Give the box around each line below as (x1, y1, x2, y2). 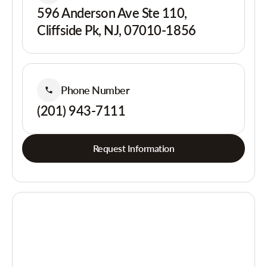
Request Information (92, 142, 175, 154)
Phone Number (61, 83, 130, 97)
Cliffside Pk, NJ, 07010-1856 (37, 22, 196, 38)
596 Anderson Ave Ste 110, (37, 5, 188, 21)
